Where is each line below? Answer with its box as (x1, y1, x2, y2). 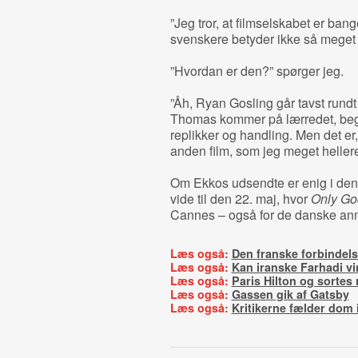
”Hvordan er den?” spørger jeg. (169, 62, 344, 80)
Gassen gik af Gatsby (231, 286, 349, 302)
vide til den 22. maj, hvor (169, 189, 311, 208)
